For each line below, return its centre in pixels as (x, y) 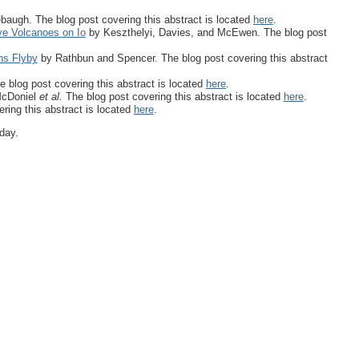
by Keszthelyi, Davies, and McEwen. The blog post (206, 32)
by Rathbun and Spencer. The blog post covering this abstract (182, 58)
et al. (52, 96)
